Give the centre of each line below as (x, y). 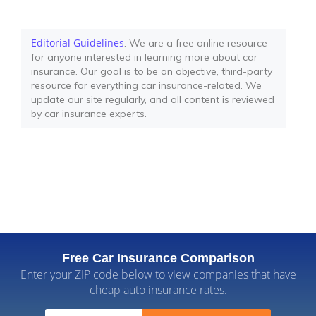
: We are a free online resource (196, 43)
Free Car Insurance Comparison (158, 258)
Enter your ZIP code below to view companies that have (158, 275)
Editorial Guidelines (78, 42)
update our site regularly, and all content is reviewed (153, 99)
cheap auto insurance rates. (158, 290)
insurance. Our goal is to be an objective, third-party (152, 71)
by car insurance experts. (89, 113)
